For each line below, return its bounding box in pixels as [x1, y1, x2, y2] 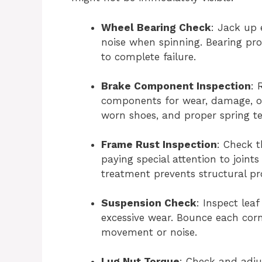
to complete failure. [101, 50, 196, 63]
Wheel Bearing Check [101, 21, 211, 33]
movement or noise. [101, 226, 197, 238]
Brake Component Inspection [101, 80, 251, 92]
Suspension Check [101, 196, 196, 209]
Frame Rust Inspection [101, 138, 217, 150]
